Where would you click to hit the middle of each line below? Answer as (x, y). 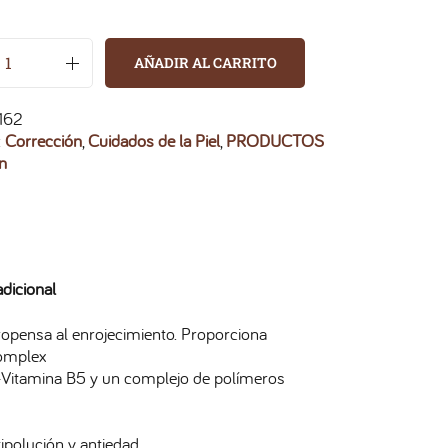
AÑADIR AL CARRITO (205, 62)
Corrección (43, 140)
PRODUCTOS (275, 140)
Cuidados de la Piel (154, 140)
